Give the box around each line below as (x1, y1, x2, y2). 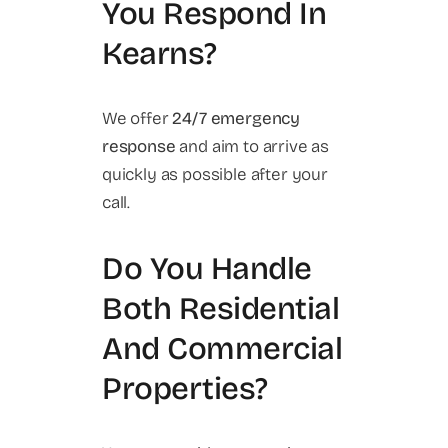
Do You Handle (102, 249, 312, 287)
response (102, 136, 176, 158)
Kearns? (102, 35, 217, 73)
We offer (102, 108, 173, 130)
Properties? (102, 369, 268, 407)
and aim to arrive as (175, 136, 330, 158)
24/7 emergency (172, 108, 301, 130)
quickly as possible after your (102, 164, 328, 186)
